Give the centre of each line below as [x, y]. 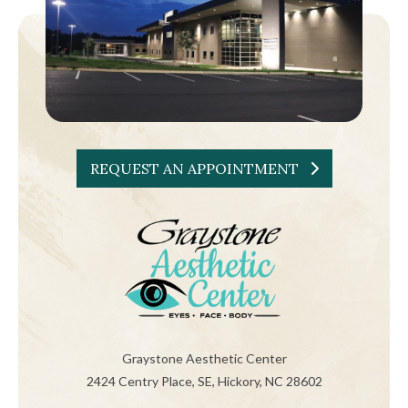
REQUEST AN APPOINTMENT [199, 169]
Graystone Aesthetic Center [204, 359]
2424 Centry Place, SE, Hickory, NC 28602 [204, 382]
